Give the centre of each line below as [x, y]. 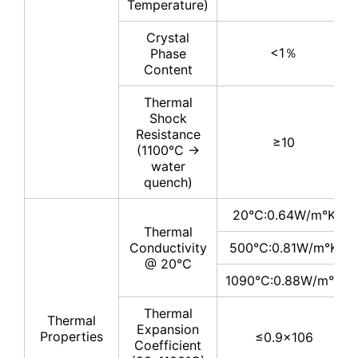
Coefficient [168, 346]
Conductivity [168, 248]
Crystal [168, 38]
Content [168, 70]
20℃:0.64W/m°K [284, 215]
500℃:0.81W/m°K [284, 248]
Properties [72, 337]
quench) [168, 183]
